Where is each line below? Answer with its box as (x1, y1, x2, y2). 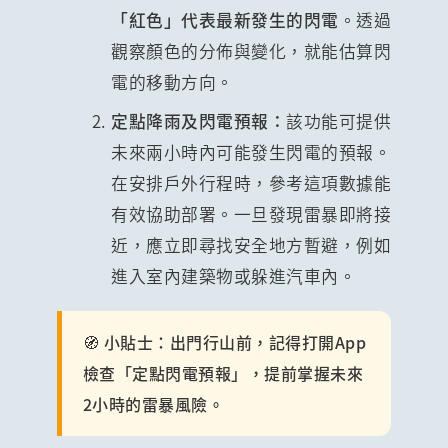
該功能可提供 (286, 108, 392, 133)
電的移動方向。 (111, 69, 234, 94)
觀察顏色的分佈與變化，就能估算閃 (111, 38, 392, 63)
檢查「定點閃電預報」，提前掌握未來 (82, 360, 364, 385)
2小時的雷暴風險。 (82, 391, 225, 416)
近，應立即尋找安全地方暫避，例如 (111, 232, 392, 257)
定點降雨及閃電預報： (111, 108, 287, 133)
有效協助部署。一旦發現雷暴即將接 (111, 201, 392, 226)
